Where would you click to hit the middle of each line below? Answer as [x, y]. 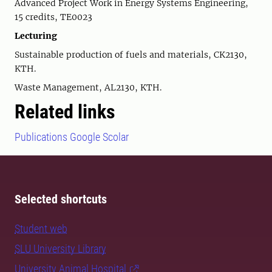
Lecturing [36, 36]
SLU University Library [60, 249]
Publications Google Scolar [72, 137]
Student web [41, 229]
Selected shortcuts [61, 199]
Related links [65, 112]
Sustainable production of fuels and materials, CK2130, [131, 55]
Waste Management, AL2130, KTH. [88, 87]
